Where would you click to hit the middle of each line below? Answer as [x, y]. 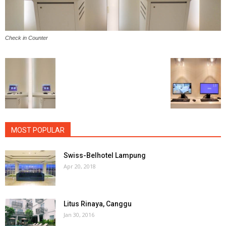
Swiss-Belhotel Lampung [105, 156]
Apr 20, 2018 [80, 166]
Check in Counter [26, 38]
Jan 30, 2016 [79, 215]
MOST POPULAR [38, 130]
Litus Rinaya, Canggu [98, 204]
